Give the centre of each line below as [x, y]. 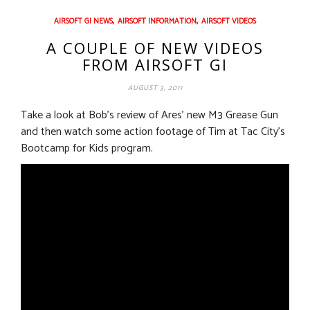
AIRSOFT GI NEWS [83, 21]
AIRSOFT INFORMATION [157, 21]
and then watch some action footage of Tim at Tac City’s [153, 131]
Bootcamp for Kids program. [87, 148]
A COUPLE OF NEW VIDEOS [155, 47]
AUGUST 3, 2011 [155, 88]
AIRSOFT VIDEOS [229, 21]
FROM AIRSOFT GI [155, 64]
